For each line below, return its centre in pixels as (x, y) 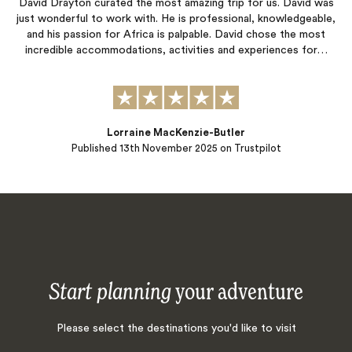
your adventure (237, 293)
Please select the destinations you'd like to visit (176, 329)
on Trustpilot (249, 148)
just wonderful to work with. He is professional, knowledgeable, (176, 19)
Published (95, 148)
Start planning (110, 293)
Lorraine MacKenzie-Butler (176, 133)
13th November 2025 (168, 148)
